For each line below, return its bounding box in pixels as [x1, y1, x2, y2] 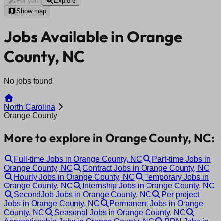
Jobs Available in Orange [4, 27, 183, 47]
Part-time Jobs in [152, 154, 211, 163]
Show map [16, 7, 46, 15]
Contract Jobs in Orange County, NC [82, 163, 210, 172]
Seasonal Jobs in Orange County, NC [54, 208, 185, 217]
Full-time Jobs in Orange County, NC [14, 154, 142, 163]
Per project [161, 190, 199, 199]
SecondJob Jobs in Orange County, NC [14, 190, 151, 199]
